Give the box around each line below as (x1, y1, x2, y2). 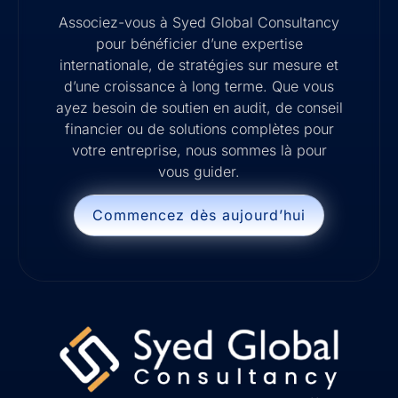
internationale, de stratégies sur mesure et (60, 56, 338, 75)
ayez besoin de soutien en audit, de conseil (55, 99, 343, 117)
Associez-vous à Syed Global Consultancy (59, 13, 339, 32)
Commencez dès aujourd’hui (92, 206, 306, 225)
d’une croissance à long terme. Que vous (64, 77, 334, 96)
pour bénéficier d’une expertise (95, 35, 303, 53)
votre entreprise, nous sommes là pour (71, 141, 327, 160)
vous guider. (158, 163, 240, 181)
